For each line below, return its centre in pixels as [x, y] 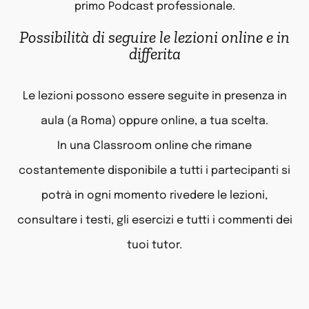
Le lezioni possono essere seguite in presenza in [154, 97]
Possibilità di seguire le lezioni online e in [154, 37]
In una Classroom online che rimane [154, 146]
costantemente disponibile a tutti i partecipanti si [154, 171]
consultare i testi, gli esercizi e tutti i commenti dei [154, 221]
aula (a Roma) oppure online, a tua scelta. [154, 121]
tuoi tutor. [154, 246]
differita [154, 54]
